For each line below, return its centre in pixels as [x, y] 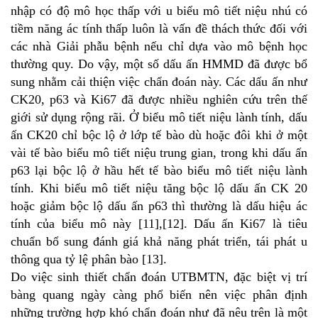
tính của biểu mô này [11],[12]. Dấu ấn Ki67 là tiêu [159, 223]
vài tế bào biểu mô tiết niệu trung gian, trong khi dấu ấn [159, 152]
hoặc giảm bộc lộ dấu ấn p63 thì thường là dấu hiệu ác [159, 205]
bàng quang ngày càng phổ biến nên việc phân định [159, 294]
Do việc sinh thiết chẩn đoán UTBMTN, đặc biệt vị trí [159, 276]
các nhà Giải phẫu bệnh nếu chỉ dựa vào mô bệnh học [159, 46]
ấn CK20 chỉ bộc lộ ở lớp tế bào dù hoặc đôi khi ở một [159, 135]
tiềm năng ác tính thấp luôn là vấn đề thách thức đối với [159, 28]
